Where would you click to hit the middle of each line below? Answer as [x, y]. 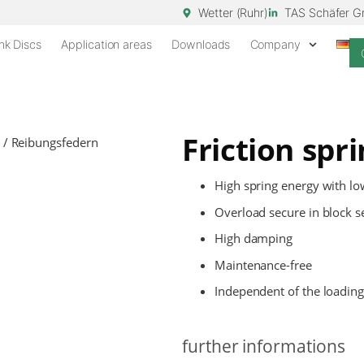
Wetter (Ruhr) [234, 13]
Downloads [201, 45]
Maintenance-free [263, 264]
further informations [263, 346]
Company [275, 45]
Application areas [106, 45]
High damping [253, 238]
